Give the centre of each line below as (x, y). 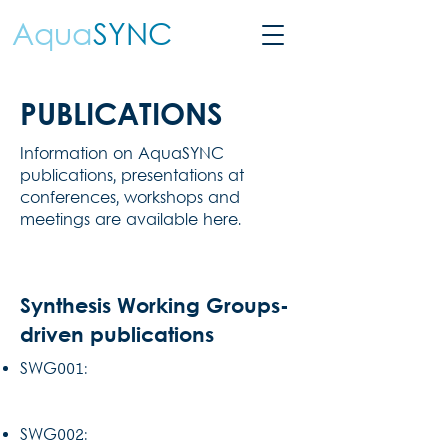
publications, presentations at (132, 177)
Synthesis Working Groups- (154, 305)
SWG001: (54, 370)
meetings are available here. (130, 221)
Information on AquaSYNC (122, 155)
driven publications (117, 334)
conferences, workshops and (130, 199)
